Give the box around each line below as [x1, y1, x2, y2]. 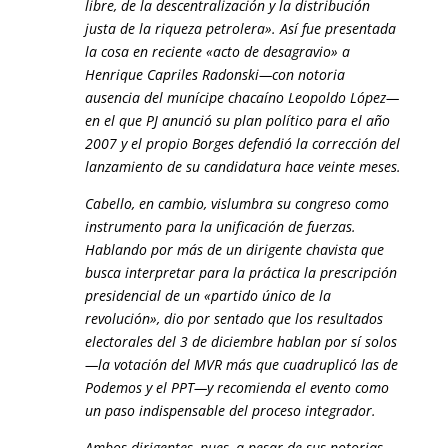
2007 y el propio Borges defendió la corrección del [84, 134, 400, 153]
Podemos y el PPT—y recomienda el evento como [84, 378, 389, 397]
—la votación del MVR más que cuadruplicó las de [84, 355, 398, 374]
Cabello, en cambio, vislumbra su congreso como [84, 194, 389, 213]
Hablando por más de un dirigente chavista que [84, 240, 384, 259]
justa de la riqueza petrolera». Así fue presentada [84, 19, 396, 38]
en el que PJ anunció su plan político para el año [84, 111, 390, 130]
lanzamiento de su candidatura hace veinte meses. [84, 157, 401, 176]
